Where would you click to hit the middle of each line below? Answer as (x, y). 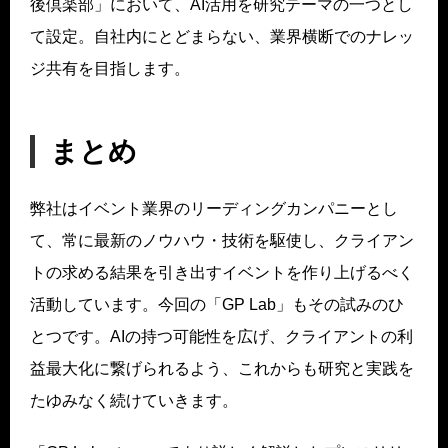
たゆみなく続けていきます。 (134, 400)
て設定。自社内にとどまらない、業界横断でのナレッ (222, 36)
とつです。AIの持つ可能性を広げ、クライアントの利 (221, 336)
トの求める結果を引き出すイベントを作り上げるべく (222, 272)
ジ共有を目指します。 (110, 68)
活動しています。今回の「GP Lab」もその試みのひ (217, 304)
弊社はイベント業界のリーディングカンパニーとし (214, 208)
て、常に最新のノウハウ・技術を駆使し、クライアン (222, 240)
